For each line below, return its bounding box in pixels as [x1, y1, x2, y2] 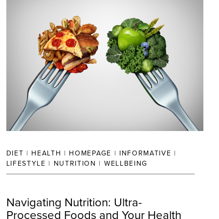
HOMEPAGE [69, 149, 111, 157]
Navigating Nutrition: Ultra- [6, 196, 142, 210]
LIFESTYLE [6, 159, 46, 168]
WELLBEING [104, 159, 148, 168]
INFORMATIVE [119, 149, 172, 157]
